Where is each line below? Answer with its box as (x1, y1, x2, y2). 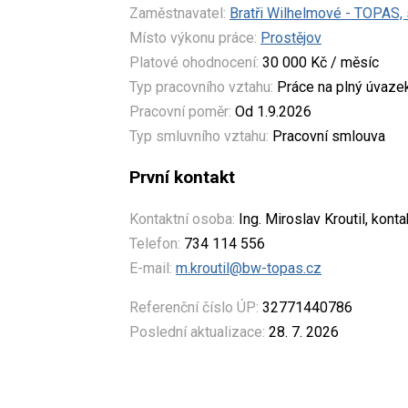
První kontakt (129, 166, 235, 188)
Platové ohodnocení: (129, 53, 259, 71)
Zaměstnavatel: (129, 4, 226, 22)
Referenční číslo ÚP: (129, 298, 259, 316)
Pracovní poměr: (129, 102, 231, 120)
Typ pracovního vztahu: (129, 77, 273, 96)
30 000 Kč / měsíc (259, 53, 379, 71)
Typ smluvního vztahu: (129, 127, 269, 145)
